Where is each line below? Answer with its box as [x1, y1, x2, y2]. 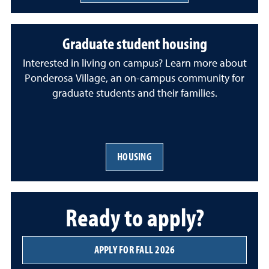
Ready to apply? [65, 200, 204, 233]
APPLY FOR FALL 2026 [94, 243, 175, 257]
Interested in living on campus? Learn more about [22, 58, 247, 69]
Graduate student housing [62, 33, 207, 54]
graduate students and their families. [52, 88, 217, 99]
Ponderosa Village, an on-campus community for [25, 73, 244, 84]
